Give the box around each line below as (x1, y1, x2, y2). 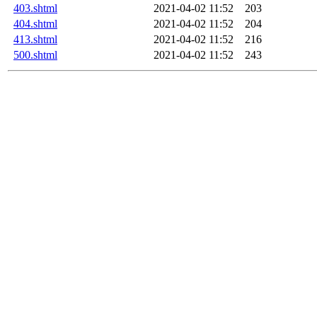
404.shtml (13, 17, 57, 30)
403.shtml (13, 1, 57, 14)
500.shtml (13, 48, 57, 61)
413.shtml (13, 33, 57, 45)
